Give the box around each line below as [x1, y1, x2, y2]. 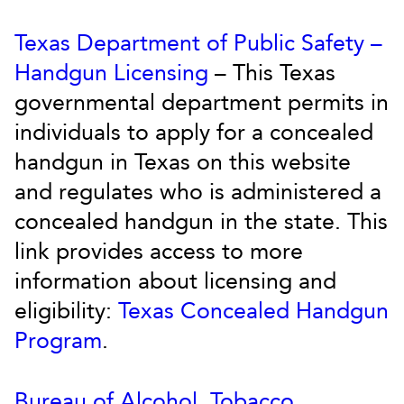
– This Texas [208, 58, 335, 88]
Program [14, 326, 102, 356]
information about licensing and [14, 266, 336, 297]
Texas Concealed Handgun [118, 296, 389, 326]
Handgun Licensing [14, 58, 208, 88]
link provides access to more [14, 236, 303, 267]
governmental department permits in [14, 87, 389, 118]
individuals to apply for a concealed [14, 117, 373, 148]
